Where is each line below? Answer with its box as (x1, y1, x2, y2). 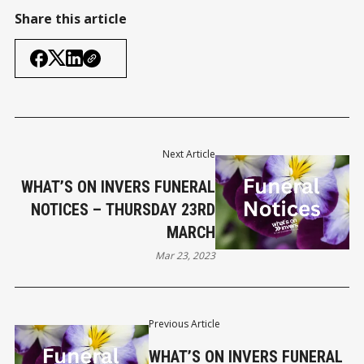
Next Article (162, 146, 216, 161)
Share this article (15, 9, 127, 28)
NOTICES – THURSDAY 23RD (31, 199, 216, 219)
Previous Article (148, 316, 220, 331)
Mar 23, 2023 (155, 248, 216, 262)
